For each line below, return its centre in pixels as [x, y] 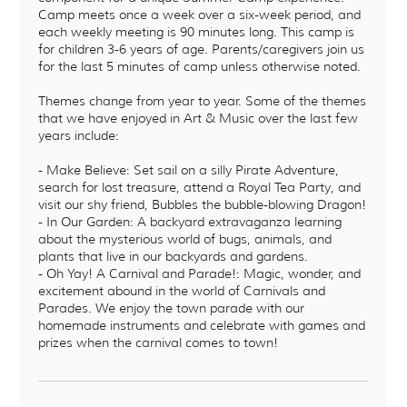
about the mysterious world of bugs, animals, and [185, 238]
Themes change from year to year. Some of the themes [203, 100]
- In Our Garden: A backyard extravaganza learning [190, 221]
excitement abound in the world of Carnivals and [182, 290]
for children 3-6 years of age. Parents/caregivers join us [202, 49]
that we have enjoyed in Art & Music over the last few [199, 118]
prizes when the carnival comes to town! [159, 342]
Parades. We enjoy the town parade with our [172, 308]
